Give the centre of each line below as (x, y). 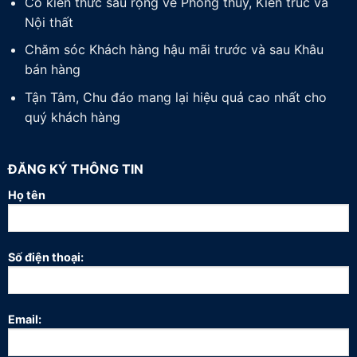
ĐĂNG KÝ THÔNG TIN (75, 169)
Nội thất (49, 22)
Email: (24, 319)
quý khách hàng (72, 117)
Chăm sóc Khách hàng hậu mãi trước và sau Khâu (174, 50)
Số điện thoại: (45, 257)
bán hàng (52, 70)
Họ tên (26, 195)
